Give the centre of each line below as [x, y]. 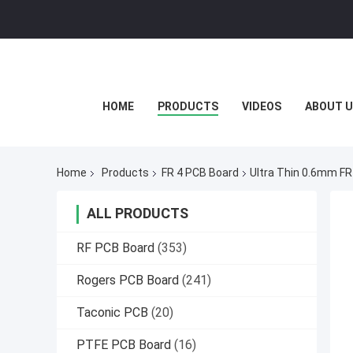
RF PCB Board [115, 248]
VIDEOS [261, 106]
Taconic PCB [112, 313]
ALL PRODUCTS [137, 214]
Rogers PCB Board [128, 281]
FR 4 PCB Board [200, 173]
